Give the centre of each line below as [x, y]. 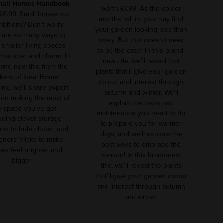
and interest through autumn [141, 186]
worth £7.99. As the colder [141, 8]
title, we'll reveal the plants [141, 165]
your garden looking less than [141, 29]
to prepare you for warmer [141, 123]
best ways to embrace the [141, 144]
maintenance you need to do [141, 113]
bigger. [24, 161]
